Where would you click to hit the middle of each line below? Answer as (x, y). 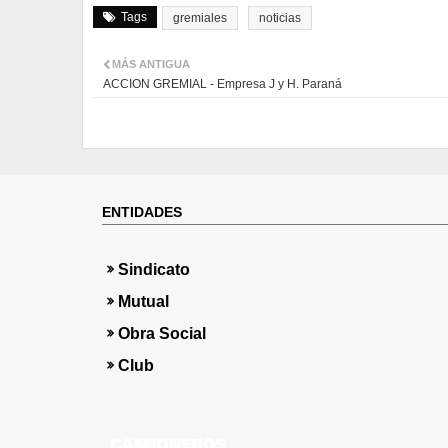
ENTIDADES (142, 211)
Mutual (143, 301)
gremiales (200, 17)
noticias (280, 17)
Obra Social (162, 333)
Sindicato (154, 269)
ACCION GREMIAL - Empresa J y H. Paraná (222, 83)
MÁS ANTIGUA (151, 63)
